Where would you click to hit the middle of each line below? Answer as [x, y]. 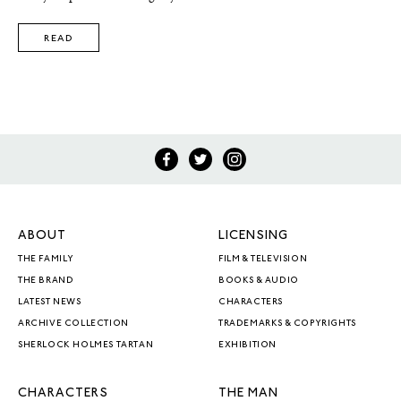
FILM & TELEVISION [263, 260]
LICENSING [253, 237]
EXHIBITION [247, 346]
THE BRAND [46, 282]
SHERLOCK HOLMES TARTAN [86, 346]
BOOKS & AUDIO [259, 282]
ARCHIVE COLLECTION [73, 324]
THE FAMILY [46, 260]
